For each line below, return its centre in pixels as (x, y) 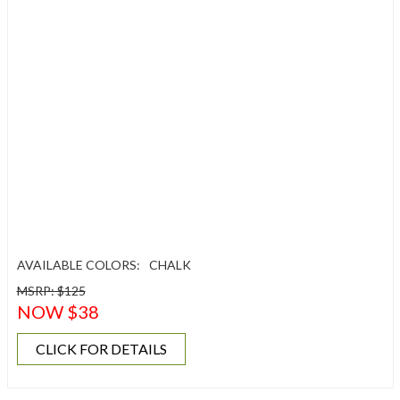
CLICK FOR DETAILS (101, 349)
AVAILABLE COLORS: (78, 265)
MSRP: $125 (51, 291)
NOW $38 (58, 312)
